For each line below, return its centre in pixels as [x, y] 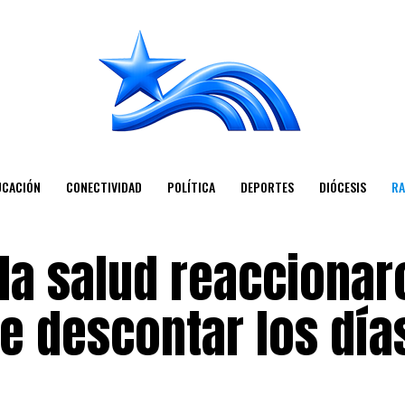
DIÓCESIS [342, 187]
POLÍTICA [191, 187]
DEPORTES [267, 187]
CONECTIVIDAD [104, 187]
